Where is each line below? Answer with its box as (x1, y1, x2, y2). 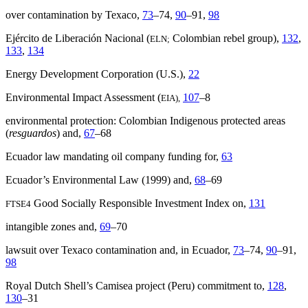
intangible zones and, (5, 221, 100, 233)
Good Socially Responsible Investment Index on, (31, 197, 249, 210)
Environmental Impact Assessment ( (5, 91, 161, 104)
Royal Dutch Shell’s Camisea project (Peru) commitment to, (5, 280, 267, 292)
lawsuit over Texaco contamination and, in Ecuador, (5, 244, 233, 256)
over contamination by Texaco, (5, 9, 142, 21)
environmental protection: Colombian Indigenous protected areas (5, 115, 285, 127)
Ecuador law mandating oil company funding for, (5, 151, 221, 163)
